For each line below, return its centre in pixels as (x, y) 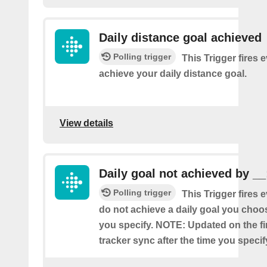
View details (86, 123)
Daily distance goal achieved (180, 37)
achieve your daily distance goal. (173, 73)
